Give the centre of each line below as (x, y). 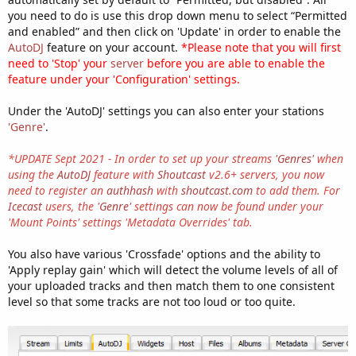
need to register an (57, 190)
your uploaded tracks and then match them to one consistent (171, 285)
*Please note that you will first (261, 47)
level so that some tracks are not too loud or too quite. (152, 301)
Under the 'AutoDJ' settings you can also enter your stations (166, 110)
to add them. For (296, 190)
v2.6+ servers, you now (265, 174)
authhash (130, 190)
